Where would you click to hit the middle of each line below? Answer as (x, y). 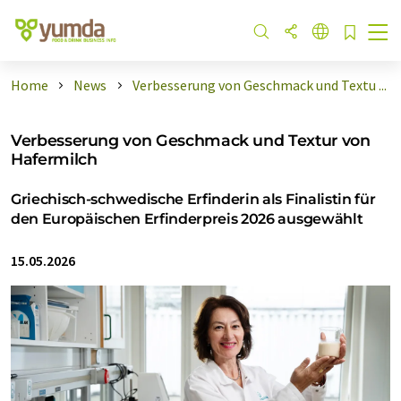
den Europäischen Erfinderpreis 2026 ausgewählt (187, 219)
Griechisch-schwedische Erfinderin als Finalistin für (193, 199)
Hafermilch (54, 159)
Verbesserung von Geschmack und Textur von (191, 140)
